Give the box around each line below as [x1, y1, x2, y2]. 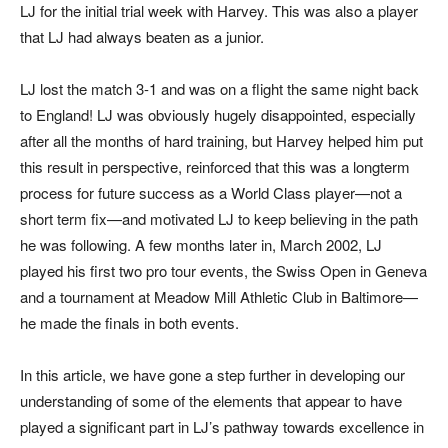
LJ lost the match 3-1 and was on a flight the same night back [20, 77, 419, 99]
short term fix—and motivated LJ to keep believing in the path [20, 207, 418, 229]
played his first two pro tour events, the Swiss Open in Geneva [20, 259, 427, 281]
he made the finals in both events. [20, 311, 239, 333]
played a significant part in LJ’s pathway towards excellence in [20, 415, 424, 437]
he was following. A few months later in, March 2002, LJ [20, 233, 382, 255]
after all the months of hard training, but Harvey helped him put [20, 129, 423, 151]
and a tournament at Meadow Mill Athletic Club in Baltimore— [20, 285, 418, 307]
